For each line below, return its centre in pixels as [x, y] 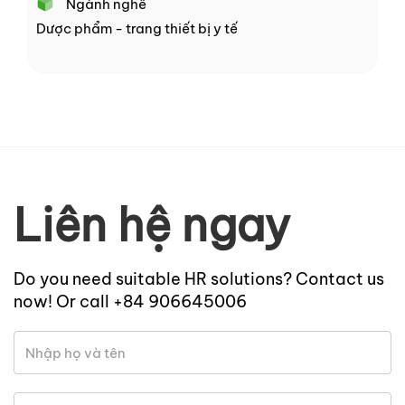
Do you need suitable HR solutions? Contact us [199, 279]
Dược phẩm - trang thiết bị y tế [137, 29]
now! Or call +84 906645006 [130, 302]
